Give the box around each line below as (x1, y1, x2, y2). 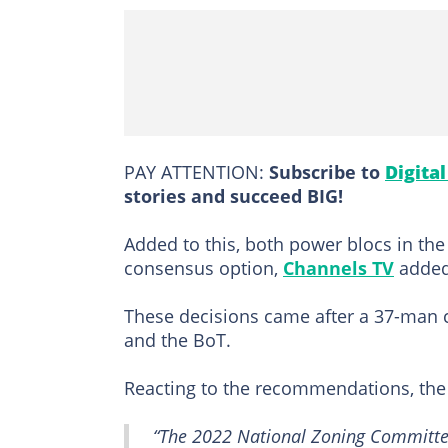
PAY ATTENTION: (124, 160, 264, 185)
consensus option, (124, 256, 283, 281)
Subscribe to (264, 160, 385, 185)
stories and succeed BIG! (124, 184, 343, 209)
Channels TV (283, 256, 394, 281)
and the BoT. (124, 328, 231, 353)
